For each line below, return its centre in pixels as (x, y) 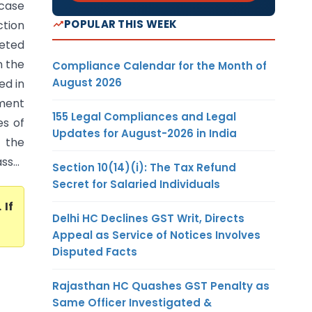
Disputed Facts (95, 251)
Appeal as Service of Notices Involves (156, 235)
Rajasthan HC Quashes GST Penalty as (161, 286)
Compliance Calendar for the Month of (159, 65)
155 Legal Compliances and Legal (144, 116)
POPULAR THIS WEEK (121, 24)
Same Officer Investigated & (132, 302)
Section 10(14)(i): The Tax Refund (144, 167)
